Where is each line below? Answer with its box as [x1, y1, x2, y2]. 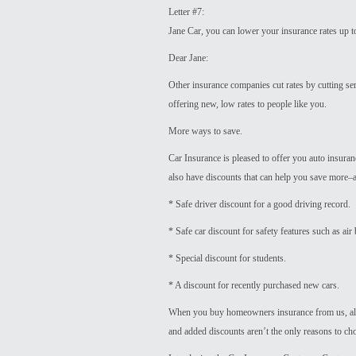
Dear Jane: [168, 52, 208, 64]
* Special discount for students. [168, 253, 286, 264]
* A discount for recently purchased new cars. [168, 280, 339, 291]
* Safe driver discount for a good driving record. [168, 199, 350, 210]
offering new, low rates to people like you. [168, 99, 327, 110]
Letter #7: [168, 6, 204, 17]
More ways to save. [168, 126, 242, 137]
